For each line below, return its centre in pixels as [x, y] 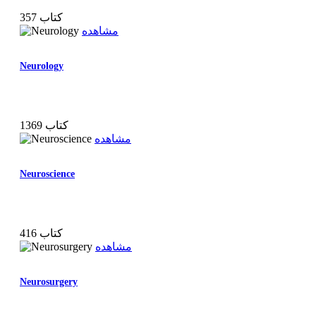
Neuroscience [47, 174]
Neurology [42, 66]
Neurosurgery [49, 281]
